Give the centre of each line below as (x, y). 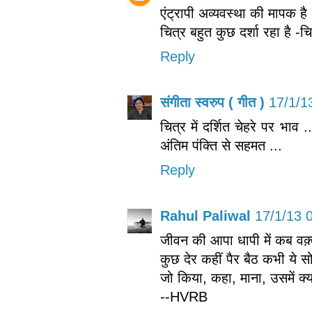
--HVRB (184, 296)
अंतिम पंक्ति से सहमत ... (221, 145)
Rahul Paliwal (205, 216)
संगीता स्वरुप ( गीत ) (212, 102)
